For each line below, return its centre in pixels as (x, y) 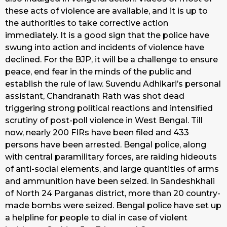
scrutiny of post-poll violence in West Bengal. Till (104, 121)
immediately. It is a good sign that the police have (107, 35)
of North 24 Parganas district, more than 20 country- (113, 194)
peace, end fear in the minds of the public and (98, 72)
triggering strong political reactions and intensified (109, 108)
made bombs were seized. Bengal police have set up (113, 206)
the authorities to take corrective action (87, 23)
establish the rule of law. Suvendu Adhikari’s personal (113, 84)
